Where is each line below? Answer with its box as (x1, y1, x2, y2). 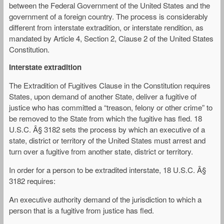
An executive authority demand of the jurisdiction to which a (9, 193, 201, 204)
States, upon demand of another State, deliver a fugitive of (9, 90, 196, 101)
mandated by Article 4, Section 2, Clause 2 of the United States (9, 33, 213, 44)
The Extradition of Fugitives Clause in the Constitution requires (9, 79, 210, 90)
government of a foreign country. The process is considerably (9, 11, 208, 22)
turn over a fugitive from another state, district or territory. (9, 145, 193, 156)
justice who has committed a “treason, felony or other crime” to (9, 101, 212, 112)
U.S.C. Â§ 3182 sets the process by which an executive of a (9, 123, 205, 134)
